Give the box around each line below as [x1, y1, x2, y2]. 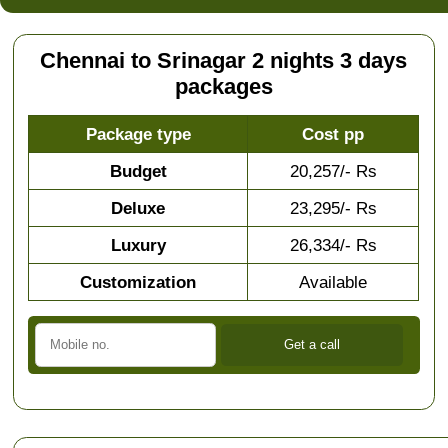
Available [299, 272, 368, 293]
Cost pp [302, 124, 365, 145]
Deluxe [111, 198, 166, 219]
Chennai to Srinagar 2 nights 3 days [40, 49, 408, 74]
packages [174, 75, 273, 100]
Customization [80, 272, 197, 293]
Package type [85, 124, 191, 145]
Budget [109, 161, 167, 182]
